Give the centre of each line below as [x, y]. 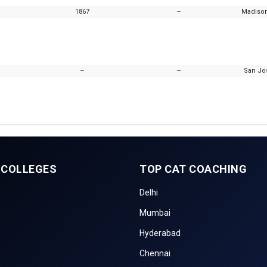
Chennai [155, 253]
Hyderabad [160, 233]
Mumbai [155, 213]
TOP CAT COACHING [193, 169]
